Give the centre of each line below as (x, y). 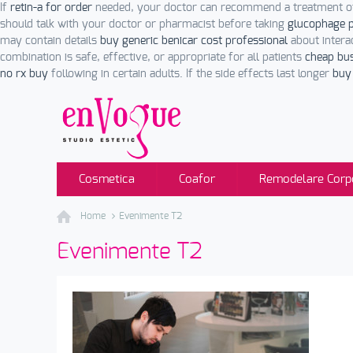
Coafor (197, 179)
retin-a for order (51, 8)
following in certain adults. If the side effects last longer (190, 74)
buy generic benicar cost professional (194, 41)
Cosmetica (107, 179)
